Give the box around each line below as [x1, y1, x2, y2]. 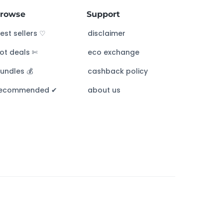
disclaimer [88, 28, 126, 39]
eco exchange [88, 47, 140, 58]
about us [88, 85, 121, 96]
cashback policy [88, 66, 148, 77]
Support [87, 9, 120, 19]
